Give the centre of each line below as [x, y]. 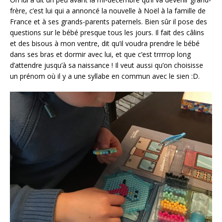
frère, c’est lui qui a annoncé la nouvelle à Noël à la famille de [108, 10]
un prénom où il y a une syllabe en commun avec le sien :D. [105, 76]
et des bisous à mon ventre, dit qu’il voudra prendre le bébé [105, 43]
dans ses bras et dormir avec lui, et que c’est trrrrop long [100, 54]
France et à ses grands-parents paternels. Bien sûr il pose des [109, 21]
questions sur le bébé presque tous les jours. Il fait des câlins [107, 32]
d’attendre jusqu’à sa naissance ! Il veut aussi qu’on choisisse [107, 65]
